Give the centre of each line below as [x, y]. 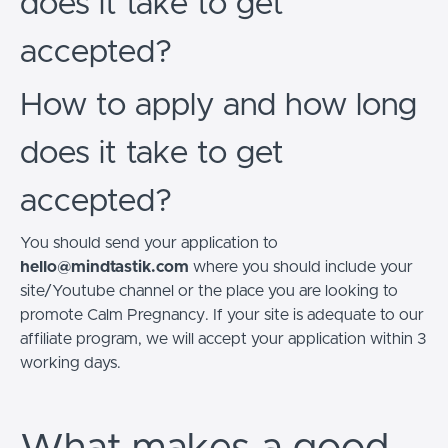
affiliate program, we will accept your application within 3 [223, 338]
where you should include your [301, 266]
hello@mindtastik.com [104, 266]
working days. [70, 362]
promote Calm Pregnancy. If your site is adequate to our [222, 314]
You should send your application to [149, 242]
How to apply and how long [218, 105]
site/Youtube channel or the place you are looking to [209, 290]
